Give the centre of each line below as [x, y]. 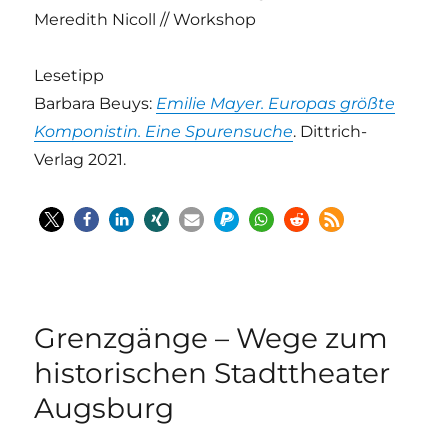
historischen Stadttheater [212, 372]
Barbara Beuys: [95, 103]
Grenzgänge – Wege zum [211, 337]
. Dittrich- [330, 131]
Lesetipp [69, 75]
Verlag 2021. [80, 159]
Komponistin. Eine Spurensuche [164, 131]
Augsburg [104, 407]
